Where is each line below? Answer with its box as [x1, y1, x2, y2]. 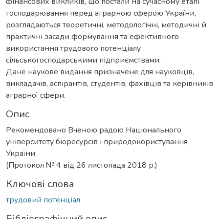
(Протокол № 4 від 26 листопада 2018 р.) [6, 159, 157, 171]
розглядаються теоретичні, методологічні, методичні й [6, 19, 206, 30]
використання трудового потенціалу [6, 43, 141, 54]
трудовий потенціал [6, 194, 80, 205]
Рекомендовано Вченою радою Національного [6, 124, 181, 135]
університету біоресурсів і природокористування [6, 136, 188, 147]
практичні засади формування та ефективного [6, 31, 179, 42]
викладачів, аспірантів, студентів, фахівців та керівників [6, 78, 213, 89]
